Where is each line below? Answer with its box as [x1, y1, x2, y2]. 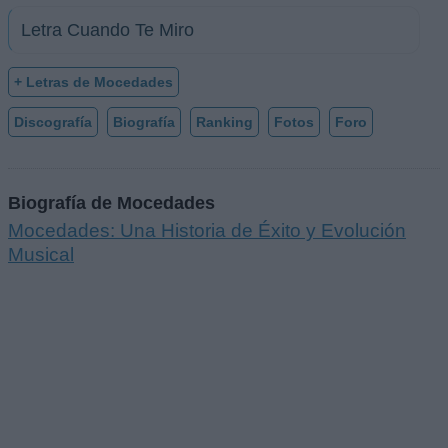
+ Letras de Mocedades [14, 74, 173, 91]
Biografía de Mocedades [8, 191, 215, 213]
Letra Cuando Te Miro [21, 20, 194, 41]
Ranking [196, 114, 253, 131]
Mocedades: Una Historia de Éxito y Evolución [8, 219, 406, 241]
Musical [8, 243, 74, 265]
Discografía [14, 114, 92, 131]
